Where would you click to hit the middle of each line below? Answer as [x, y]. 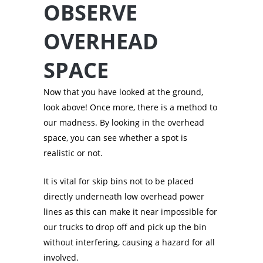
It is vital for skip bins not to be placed [119, 181]
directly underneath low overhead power [124, 197]
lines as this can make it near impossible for [130, 212]
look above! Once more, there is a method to [130, 107]
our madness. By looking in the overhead [124, 123]
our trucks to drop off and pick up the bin [125, 227]
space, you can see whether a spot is [115, 138]
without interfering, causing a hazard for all [129, 242]
